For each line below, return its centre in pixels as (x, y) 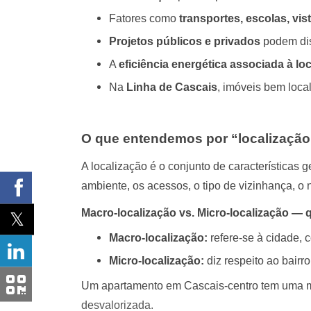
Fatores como (144, 18)
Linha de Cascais (172, 87)
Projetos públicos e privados (185, 41)
